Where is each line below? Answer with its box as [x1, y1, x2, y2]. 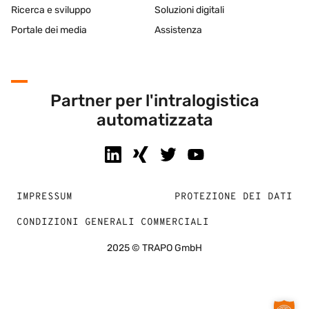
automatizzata [96, 110, 213, 130]
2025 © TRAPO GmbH [107, 242, 202, 255]
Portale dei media [11, 23, 87, 36]
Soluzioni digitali [154, 3, 224, 16]
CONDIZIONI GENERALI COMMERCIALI [17, 217, 209, 229]
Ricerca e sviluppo [11, 3, 91, 16]
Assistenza [154, 23, 202, 36]
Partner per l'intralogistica [50, 91, 259, 111]
